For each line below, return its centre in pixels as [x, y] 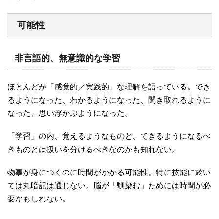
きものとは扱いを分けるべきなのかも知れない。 [93, 150]
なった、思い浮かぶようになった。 [70, 113]
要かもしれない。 [39, 199]
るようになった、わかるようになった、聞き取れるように [109, 100]
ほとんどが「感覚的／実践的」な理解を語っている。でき [109, 87]
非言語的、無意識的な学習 [67, 58]
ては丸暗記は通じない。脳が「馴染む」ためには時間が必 [109, 186]
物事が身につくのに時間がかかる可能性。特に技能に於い [109, 173]
